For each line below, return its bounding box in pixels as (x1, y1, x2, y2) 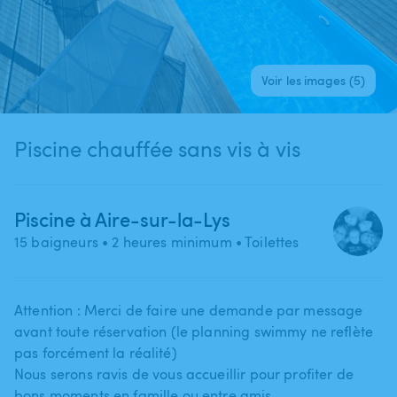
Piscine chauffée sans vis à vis (14, 133, 300, 163)
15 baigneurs (14, 231, 98, 252)
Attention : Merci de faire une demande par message (14, 300, 363, 320)
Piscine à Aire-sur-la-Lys (14, 205, 230, 232)
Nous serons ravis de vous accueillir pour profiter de (14, 363, 354, 384)
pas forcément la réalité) (14, 342, 177, 362)
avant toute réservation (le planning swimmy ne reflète (14, 321, 374, 341)
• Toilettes (231, 231, 300, 252)
